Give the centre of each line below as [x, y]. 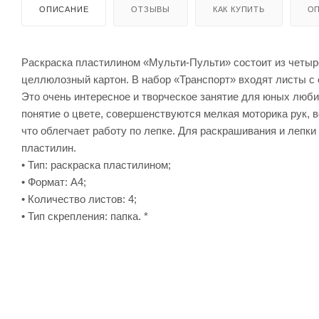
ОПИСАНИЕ [64, 10]
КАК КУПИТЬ [239, 10]
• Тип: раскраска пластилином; [96, 165]
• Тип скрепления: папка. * [85, 216]
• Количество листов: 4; [79, 199]
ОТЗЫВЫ [151, 10]
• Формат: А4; [54, 182]
